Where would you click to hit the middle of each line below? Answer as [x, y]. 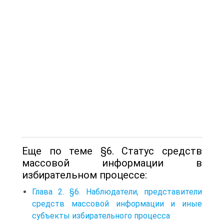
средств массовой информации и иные [117, 203]
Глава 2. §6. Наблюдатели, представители [117, 191]
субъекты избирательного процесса [101, 215]
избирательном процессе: [84, 175]
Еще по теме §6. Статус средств [112, 151]
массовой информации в [112, 163]
